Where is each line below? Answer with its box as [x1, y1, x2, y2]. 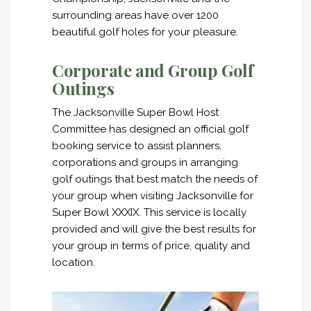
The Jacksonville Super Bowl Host [52, 106, 219, 119]
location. [52, 256, 95, 269]
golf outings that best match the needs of [52, 173, 258, 185]
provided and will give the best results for [52, 223, 256, 235]
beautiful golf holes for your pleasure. [52, 26, 238, 38]
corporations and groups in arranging [52, 156, 238, 169]
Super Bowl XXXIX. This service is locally [52, 206, 246, 219]
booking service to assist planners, [52, 140, 221, 152]
